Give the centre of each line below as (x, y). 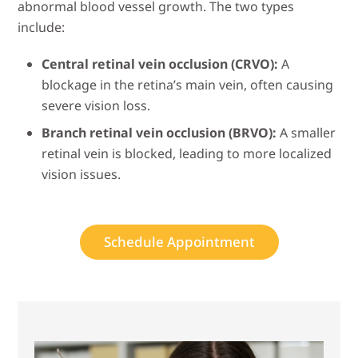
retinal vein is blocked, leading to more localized (187, 154)
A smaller (306, 133)
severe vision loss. (96, 106)
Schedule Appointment (179, 242)
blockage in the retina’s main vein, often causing (188, 85)
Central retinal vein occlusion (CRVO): (160, 64)
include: (42, 28)
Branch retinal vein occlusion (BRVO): (159, 133)
